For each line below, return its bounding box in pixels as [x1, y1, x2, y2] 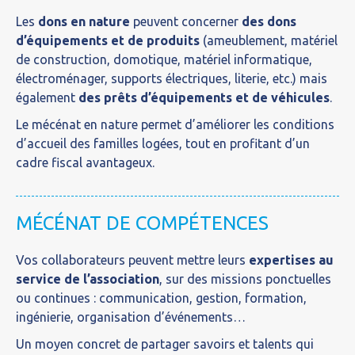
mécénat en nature [32, 117, 138, 132]
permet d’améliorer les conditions [138, 117, 334, 132]
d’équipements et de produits [16, 33, 200, 48]
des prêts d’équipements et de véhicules [78, 90, 330, 105]
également [16, 90, 78, 105]
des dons [242, 14, 296, 29]
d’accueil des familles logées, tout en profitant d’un [16, 136, 310, 151]
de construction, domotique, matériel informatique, [16, 52, 312, 67]
